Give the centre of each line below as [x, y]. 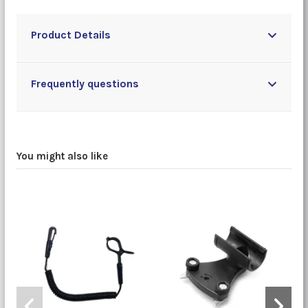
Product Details [70, 35]
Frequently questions [85, 84]
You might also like [62, 156]
